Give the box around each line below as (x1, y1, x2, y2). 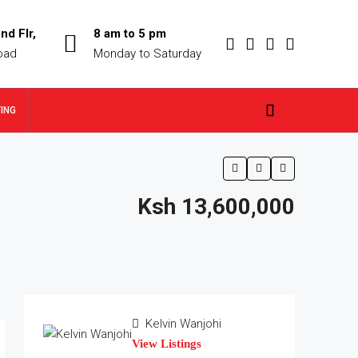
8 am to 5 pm (93, 26, 166, 41)
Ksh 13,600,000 (137, 193, 295, 220)
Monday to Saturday (93, 46, 201, 61)
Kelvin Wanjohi (142, 316, 221, 331)
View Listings (132, 337, 201, 350)
